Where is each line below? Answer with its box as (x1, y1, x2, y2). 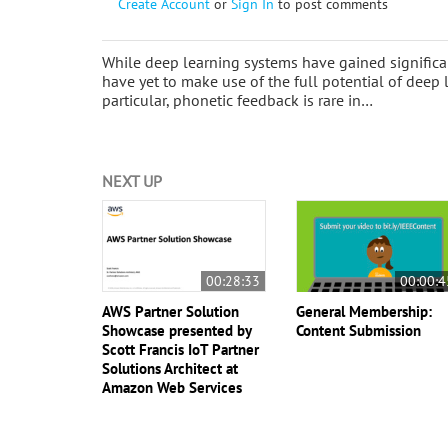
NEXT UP (102, 170, 162, 191)
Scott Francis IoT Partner (102, 339, 259, 359)
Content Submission (296, 320, 422, 340)
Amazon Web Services (102, 377, 242, 397)
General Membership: (296, 301, 433, 321)
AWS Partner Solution (102, 301, 239, 321)
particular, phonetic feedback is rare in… (102, 89, 373, 110)
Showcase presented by (102, 320, 251, 340)
